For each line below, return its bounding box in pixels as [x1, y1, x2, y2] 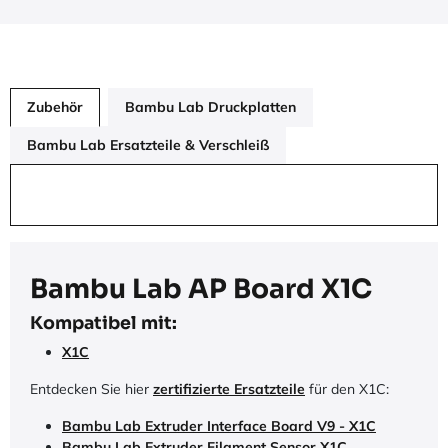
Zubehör [27, 98, 83, 116]
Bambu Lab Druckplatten [125, 98, 296, 116]
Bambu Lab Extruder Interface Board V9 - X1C [62, 417, 376, 435]
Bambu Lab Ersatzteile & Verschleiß [27, 136, 269, 154]
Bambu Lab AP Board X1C [30, 272, 372, 306]
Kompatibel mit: [30, 312, 177, 334]
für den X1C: [305, 380, 389, 398]
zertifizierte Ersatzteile [153, 380, 305, 398]
